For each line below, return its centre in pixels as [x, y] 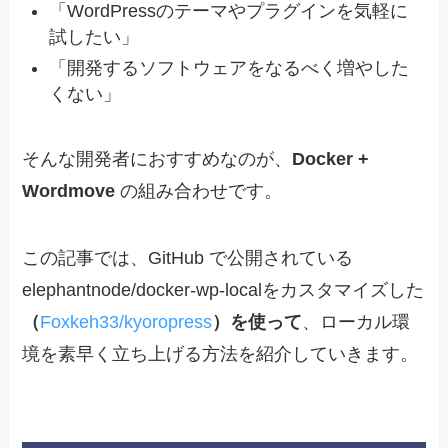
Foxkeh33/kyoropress [126, 322]
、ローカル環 [356, 322]
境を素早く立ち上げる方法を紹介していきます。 [220, 354]
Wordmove [69, 190]
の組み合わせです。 [199, 190]
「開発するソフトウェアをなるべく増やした [229, 67]
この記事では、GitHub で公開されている [188, 258]
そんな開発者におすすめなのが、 [157, 158]
